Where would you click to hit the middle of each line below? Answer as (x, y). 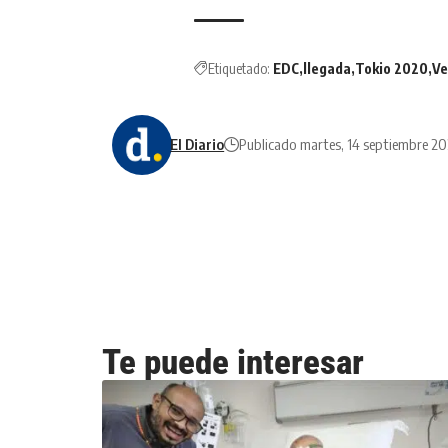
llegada (327, 68)
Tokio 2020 (391, 68)
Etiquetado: (239, 68)
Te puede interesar (233, 362)
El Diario (197, 144)
